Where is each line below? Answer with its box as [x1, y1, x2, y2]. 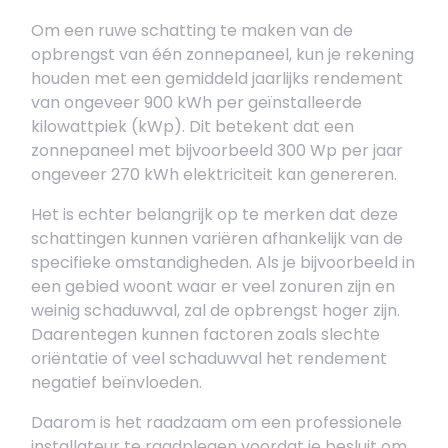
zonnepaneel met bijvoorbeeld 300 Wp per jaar [31, 139, 403, 162]
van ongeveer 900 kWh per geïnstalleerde [31, 91, 362, 114]
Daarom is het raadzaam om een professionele [31, 411, 402, 434]
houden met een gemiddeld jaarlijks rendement [31, 67, 403, 90]
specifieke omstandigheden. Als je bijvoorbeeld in [31, 251, 415, 274]
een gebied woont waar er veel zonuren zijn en [31, 275, 395, 298]
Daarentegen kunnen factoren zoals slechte [31, 323, 380, 346]
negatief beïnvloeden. [31, 371, 202, 394]
